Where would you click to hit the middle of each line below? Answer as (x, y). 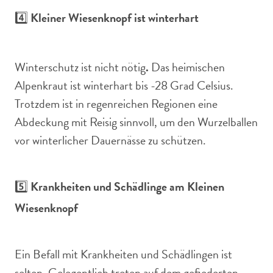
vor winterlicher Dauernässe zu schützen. (110, 140)
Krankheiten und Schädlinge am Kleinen (127, 186)
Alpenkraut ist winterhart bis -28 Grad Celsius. (124, 85)
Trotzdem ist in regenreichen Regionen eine (116, 104)
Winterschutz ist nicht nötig (80, 67)
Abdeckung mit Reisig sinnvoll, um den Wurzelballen (136, 122)
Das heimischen (187, 67)
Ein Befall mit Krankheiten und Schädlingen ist (123, 254)
